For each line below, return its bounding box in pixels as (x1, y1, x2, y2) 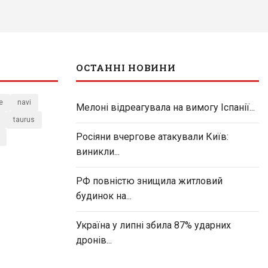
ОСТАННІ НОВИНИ (76, 62, 176, 74)
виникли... (76, 146, 120, 158)
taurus (13, 115, 35, 124)
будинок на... (76, 190, 132, 202)
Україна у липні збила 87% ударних (76, 220, 231, 232)
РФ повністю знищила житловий (76, 175, 223, 187)
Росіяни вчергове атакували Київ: (76, 131, 229, 143)
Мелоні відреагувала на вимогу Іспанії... (76, 102, 255, 114)
